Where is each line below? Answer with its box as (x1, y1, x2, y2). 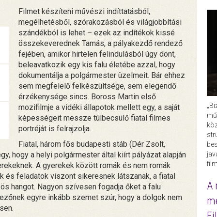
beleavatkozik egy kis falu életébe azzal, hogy (18, 60, 176, 70)
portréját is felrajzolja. (18, 124, 92, 134)
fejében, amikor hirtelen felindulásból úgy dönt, (18, 49, 176, 59)
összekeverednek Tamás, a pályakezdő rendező (18, 39, 183, 48)
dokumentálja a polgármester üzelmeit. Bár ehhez (18, 71, 186, 80)
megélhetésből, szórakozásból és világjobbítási (18, 17, 182, 27)
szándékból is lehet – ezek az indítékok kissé (18, 28, 175, 38)
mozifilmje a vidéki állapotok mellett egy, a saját (18, 103, 180, 112)
